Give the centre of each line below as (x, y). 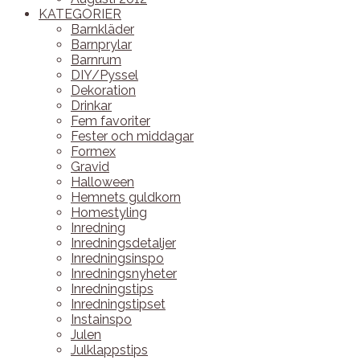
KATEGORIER (80, 14)
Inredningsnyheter (124, 274)
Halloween (102, 182)
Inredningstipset (118, 304)
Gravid (90, 167)
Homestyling (109, 213)
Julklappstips (109, 350)
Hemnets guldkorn (126, 197)
